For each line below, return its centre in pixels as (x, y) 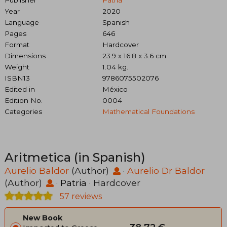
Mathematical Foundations (148, 112)
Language (22, 23)
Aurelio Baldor (37, 171)
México (115, 89)
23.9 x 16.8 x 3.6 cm (134, 56)
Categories (23, 112)
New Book (43, 218)
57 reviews (80, 197)
